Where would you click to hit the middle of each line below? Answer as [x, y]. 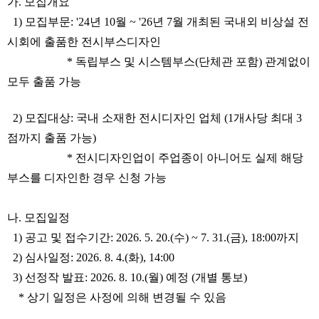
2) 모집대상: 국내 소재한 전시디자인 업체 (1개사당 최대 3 [155, 118]
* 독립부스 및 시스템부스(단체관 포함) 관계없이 [159, 62]
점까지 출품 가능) [52, 138]
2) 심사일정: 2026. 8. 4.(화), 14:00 [91, 257]
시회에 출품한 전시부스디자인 [84, 42]
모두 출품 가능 [44, 82]
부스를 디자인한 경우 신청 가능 [87, 178]
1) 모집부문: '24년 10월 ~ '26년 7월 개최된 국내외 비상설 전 [158, 22]
